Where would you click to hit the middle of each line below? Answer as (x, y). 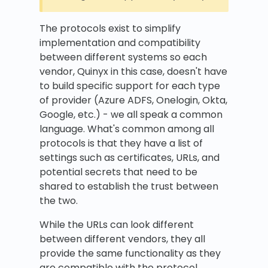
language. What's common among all (127, 129)
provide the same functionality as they (130, 254)
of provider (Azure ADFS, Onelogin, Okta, (133, 100)
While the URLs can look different (117, 225)
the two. (59, 201)
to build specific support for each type (130, 86)
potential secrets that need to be (118, 172)
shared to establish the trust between (129, 187)
